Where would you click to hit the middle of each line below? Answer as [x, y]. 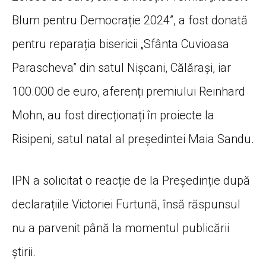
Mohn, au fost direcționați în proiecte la [113, 115]
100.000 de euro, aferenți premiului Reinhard [129, 91]
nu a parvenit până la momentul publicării [121, 228]
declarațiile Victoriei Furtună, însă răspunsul [126, 204]
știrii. [24, 251]
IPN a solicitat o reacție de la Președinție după [131, 180]
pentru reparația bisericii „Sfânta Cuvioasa [121, 44]
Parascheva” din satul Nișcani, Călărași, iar [121, 67]
